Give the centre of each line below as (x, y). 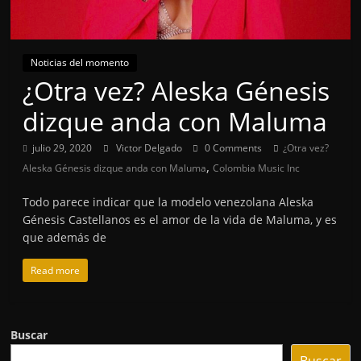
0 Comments (232, 147)
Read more (56, 270)
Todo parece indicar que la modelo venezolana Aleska (168, 201)
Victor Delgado (151, 147)
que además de (65, 237)
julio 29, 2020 (62, 147)
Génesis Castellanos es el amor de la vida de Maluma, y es (180, 219)
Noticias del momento (80, 62)
